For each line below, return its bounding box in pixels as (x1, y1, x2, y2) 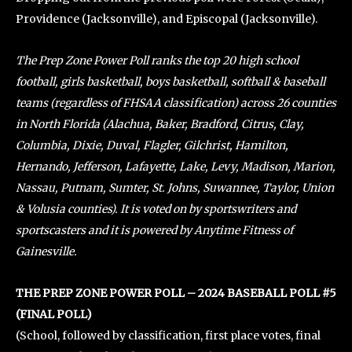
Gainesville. (16, 244, 77, 259)
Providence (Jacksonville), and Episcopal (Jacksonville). (16, 12, 317, 27)
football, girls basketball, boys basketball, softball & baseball (16, 75, 325, 90)
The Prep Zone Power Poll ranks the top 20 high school (16, 53, 299, 68)
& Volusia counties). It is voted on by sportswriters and (16, 202, 296, 217)
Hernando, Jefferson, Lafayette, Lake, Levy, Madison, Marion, (16, 159, 335, 174)
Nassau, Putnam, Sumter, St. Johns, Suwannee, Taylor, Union (16, 181, 334, 196)
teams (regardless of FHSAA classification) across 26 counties (16, 96, 336, 111)
